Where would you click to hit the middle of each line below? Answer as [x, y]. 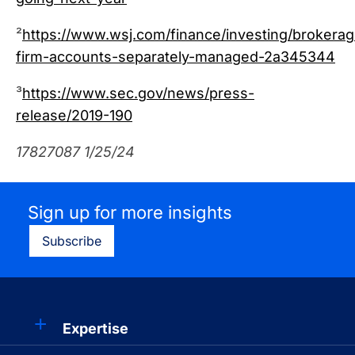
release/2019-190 [74, 115]
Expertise [95, 328]
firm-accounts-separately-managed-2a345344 [176, 57]
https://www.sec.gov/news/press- [138, 93]
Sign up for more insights [130, 212]
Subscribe [72, 241]
